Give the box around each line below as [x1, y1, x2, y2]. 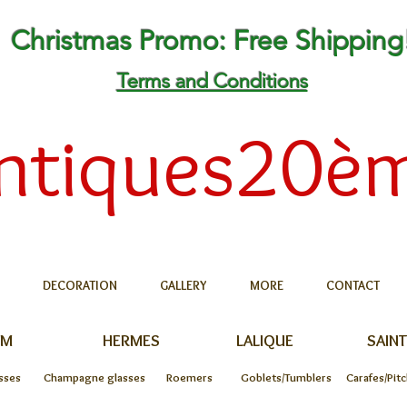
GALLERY [159, 277, 207, 293]
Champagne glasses [44, 370, 145, 384]
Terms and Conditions [116, 69, 308, 94]
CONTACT [325, 277, 380, 293]
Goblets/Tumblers [241, 370, 332, 384]
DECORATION [42, 277, 117, 293]
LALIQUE [235, 331, 293, 351]
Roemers [165, 370, 213, 384]
